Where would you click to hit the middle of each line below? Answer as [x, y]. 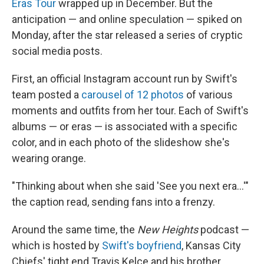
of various [208, 95]
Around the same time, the [75, 230]
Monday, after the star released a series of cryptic [127, 35]
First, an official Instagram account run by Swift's [125, 79]
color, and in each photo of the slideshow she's [121, 142]
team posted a [47, 95]
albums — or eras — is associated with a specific [125, 126]
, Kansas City [211, 245]
